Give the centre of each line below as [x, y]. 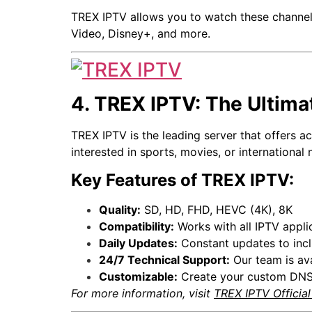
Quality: [120, 209]
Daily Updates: [138, 243]
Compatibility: [136, 226]
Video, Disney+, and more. [141, 33]
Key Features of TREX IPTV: [182, 180]
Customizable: [138, 276]
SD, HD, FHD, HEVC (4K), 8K [217, 209]
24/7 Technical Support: [164, 259]
